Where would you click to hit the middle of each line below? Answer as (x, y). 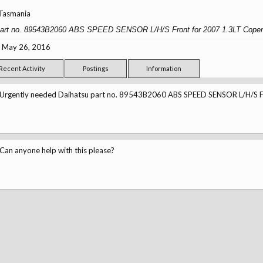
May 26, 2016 (26, 47)
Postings (95, 68)
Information (163, 68)
